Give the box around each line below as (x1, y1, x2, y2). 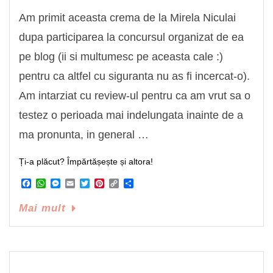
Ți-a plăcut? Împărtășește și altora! (19, 156, 153, 166)
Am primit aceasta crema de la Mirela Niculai (19, 11, 236, 24)
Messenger (60, 178, 108, 189)
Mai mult (19, 202, 66, 214)
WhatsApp (46, 178, 91, 189)
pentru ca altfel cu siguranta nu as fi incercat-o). (19, 69, 250, 82)
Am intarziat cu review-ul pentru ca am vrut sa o (19, 89, 250, 102)
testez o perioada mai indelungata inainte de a (19, 108, 243, 121)
